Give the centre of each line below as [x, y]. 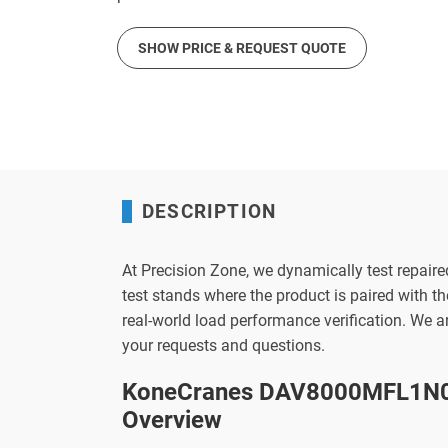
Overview [172, 420]
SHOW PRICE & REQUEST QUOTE [242, 48]
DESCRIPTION [209, 211]
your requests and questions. [223, 345]
